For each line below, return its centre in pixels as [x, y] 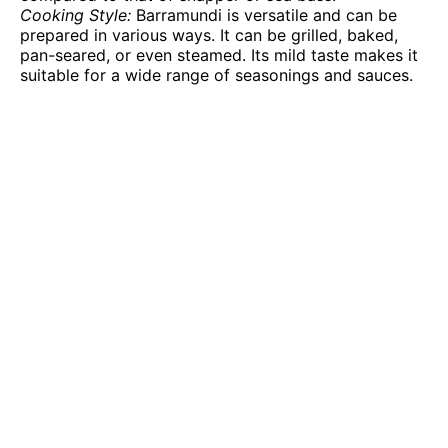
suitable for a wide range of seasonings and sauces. [216, 74]
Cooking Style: [78, 14]
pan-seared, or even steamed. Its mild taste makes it [219, 54]
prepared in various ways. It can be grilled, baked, [209, 34]
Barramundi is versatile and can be [266, 14]
